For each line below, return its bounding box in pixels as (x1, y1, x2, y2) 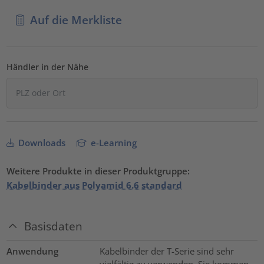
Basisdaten (24, 219, 83, 234)
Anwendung (6, 245, 59, 257)
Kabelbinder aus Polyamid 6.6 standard (6, 179, 183, 192)
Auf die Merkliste (29, 12, 122, 28)
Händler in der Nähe (6, 61, 89, 73)
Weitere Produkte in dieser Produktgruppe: (6, 165, 190, 177)
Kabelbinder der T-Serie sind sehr (99, 245, 234, 257)
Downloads (16, 137, 66, 149)
